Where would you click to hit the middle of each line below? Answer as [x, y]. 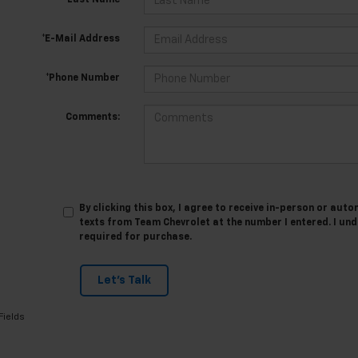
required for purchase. [136, 237]
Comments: [92, 117]
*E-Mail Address [80, 39]
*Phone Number [82, 78]
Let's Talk [124, 280]
